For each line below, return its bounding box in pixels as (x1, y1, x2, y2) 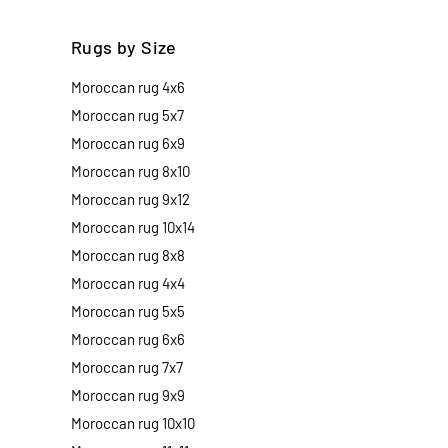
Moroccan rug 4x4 (71, 273, 185, 292)
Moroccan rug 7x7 (71, 357, 183, 376)
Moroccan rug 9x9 (71, 385, 185, 404)
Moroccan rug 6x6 (71, 329, 185, 348)
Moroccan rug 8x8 (71, 245, 185, 264)
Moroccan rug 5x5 (71, 301, 185, 320)
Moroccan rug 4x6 (71, 77, 185, 96)
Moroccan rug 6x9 (71, 133, 185, 152)
